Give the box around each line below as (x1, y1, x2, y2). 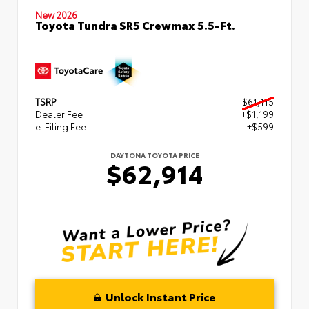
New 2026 (35, 8, 77, 21)
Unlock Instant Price (105, 288, 216, 304)
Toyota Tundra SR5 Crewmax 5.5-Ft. (35, 16, 235, 32)
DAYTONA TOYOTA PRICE (110, 149, 199, 160)
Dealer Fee (35, 107, 83, 120)
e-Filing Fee (35, 119, 86, 132)
